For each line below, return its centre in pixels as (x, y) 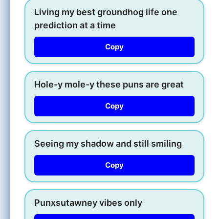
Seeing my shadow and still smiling (108, 143)
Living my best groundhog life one (106, 12)
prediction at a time (75, 25)
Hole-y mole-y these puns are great (109, 84)
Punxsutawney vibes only (88, 202)
